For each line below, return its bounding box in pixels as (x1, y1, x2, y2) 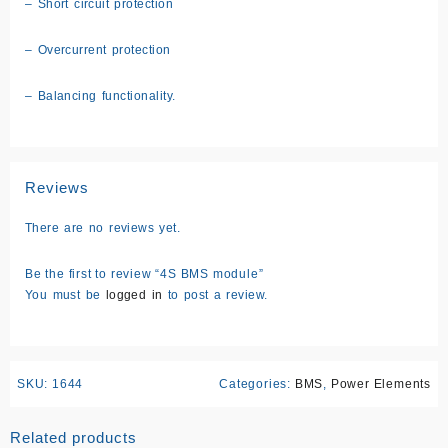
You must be (25, 287, 106, 302)
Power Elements (330, 376, 431, 391)
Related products (10, 428, 137, 446)
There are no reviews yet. (25, 220, 181, 235)
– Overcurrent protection (25, 42, 171, 57)
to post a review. (162, 287, 268, 302)
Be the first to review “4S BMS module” (25, 266, 264, 281)
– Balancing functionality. (25, 88, 176, 103)
